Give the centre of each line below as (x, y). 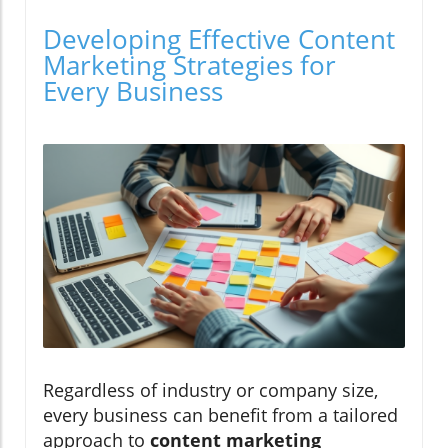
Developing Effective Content (219, 39)
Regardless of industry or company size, (210, 389)
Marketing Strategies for (189, 65)
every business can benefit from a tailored (220, 414)
